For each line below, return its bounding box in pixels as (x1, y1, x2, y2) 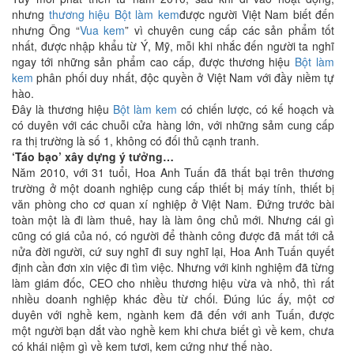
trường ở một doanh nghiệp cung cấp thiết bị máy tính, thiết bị (12, 179, 334, 196)
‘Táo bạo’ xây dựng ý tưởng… (12, 148, 174, 164)
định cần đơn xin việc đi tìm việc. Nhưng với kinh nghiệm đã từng (12, 258, 334, 275)
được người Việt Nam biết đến (179, 6, 334, 22)
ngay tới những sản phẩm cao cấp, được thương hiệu (12, 53, 296, 70)
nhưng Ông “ (12, 21, 80, 38)
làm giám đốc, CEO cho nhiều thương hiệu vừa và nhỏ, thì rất (12, 274, 334, 291)
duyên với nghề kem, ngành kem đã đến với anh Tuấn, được (12, 306, 334, 322)
